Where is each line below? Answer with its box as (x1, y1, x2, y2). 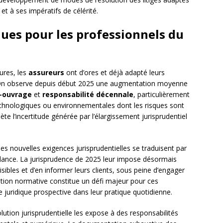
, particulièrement (133, 90, 190, 100)
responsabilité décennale (42, 90, 133, 100)
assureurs (28, 68, 64, 78)
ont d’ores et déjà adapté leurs (64, 68, 165, 78)
